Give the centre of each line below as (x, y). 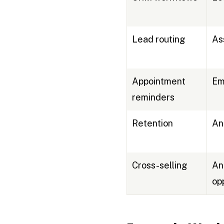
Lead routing (158, 39)
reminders (153, 97)
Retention (152, 123)
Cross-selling (159, 165)
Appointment (158, 81)
